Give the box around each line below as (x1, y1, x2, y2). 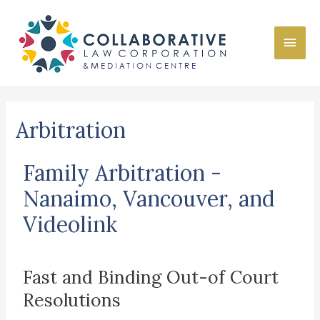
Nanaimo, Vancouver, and (23, 185, 276, 213)
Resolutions (23, 289, 121, 312)
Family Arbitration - (23, 159, 222, 187)
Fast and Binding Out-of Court (23, 266, 279, 289)
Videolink (23, 211, 118, 239)
